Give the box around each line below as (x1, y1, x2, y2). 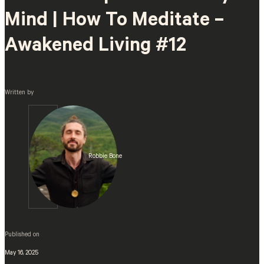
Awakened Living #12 (5, 37, 186, 58)
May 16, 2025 (5, 249, 38, 257)
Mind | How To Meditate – (5, 11, 224, 33)
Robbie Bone (88, 153, 123, 161)
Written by (5, 90, 34, 97)
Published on (5, 231, 39, 239)
